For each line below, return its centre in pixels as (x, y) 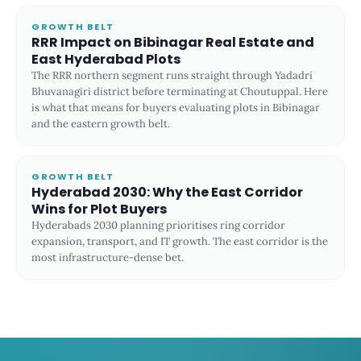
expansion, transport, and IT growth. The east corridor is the (180, 241)
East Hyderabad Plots (106, 59)
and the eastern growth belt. (101, 124)
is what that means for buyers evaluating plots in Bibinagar (176, 108)
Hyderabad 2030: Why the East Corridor (167, 192)
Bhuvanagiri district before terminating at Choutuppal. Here (180, 91)
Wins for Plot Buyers (99, 209)
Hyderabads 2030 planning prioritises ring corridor (158, 225)
